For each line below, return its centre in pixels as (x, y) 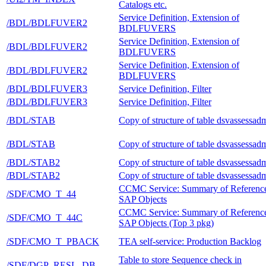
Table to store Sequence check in (180, 259)
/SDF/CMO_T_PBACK (53, 241)
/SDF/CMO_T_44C (45, 217)
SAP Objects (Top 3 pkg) (166, 223)
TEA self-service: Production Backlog (190, 241)
